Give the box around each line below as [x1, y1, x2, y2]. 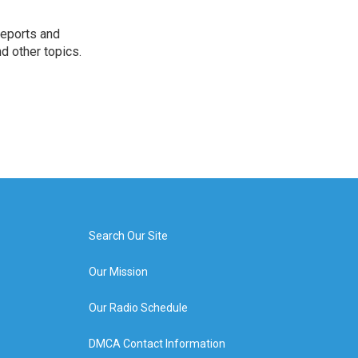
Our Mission [88, 265, 148, 278]
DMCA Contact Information [88, 337, 225, 350]
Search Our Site [88, 229, 168, 242]
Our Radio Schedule [88, 301, 188, 314]
